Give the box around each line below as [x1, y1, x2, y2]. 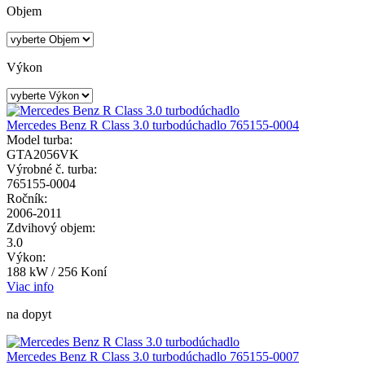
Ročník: [7, 191, 47, 206]
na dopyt [7, 307, 51, 322]
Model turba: [7, 133, 73, 147]
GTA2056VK [7, 147, 79, 162]
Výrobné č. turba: [7, 162, 97, 177]
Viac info [7, 279, 54, 294]
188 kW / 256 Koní [7, 265, 107, 279]
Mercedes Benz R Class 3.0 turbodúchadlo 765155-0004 [7, 118, 299, 133]
